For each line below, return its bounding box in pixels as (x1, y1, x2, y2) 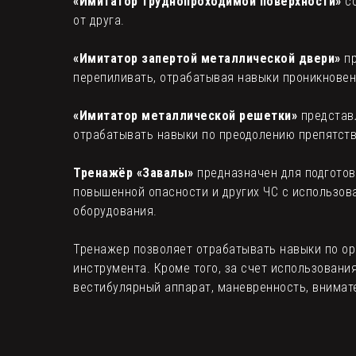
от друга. (73, 12, 125, 28)
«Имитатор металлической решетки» (73, 107, 297, 123)
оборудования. (73, 203, 157, 219)
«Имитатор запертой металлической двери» (73, 50, 341, 66)
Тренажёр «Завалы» (73, 164, 194, 180)
